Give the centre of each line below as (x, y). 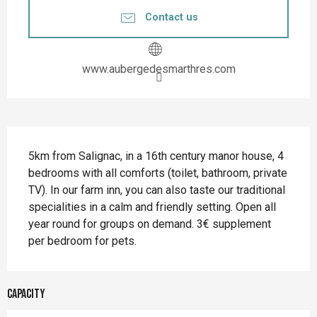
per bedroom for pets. (82, 241)
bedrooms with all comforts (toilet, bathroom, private (158, 173)
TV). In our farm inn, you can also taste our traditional (157, 190)
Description (46, 140)
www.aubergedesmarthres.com (158, 69)
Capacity (26, 294)
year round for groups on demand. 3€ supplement (150, 224)
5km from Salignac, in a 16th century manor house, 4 (156, 156)
